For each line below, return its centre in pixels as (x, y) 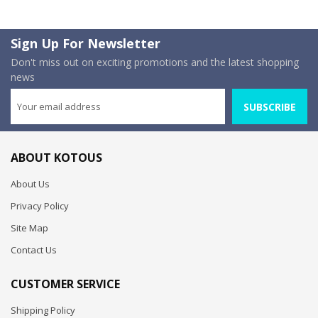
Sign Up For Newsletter (86, 44)
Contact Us (34, 250)
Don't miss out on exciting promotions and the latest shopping (155, 62)
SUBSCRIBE (270, 107)
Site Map (29, 228)
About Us (30, 184)
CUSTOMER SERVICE (65, 284)
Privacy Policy (40, 206)
